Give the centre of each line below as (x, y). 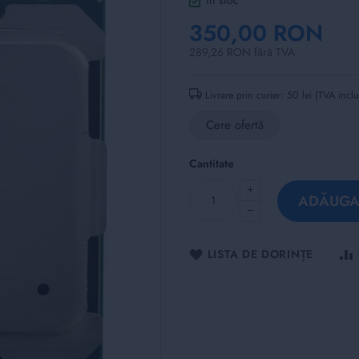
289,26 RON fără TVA (242, 52)
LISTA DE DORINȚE (260, 254)
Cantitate (211, 164)
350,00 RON (256, 33)
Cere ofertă (234, 125)
